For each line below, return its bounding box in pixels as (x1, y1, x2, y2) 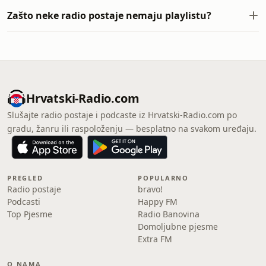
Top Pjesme (7, 208, 52, 220)
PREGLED (7, 173, 43, 182)
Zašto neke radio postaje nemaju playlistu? (7, 9, 211, 22)
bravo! (138, 183, 163, 195)
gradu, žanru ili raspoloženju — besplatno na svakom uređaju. (7, 123, 256, 134)
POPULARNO (138, 173, 189, 182)
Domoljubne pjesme (138, 221, 218, 232)
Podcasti (7, 196, 40, 207)
